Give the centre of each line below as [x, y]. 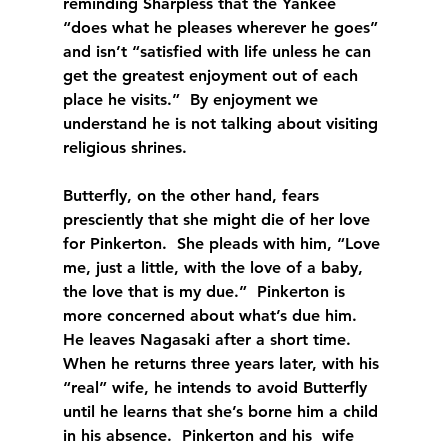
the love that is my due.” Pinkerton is [206, 291]
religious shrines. [124, 147]
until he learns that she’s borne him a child [222, 411]
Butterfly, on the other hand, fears [193, 195]
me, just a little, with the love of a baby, [215, 267]
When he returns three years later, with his [223, 363]
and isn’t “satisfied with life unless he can [219, 51]
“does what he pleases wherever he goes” [222, 27]
